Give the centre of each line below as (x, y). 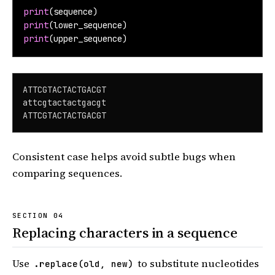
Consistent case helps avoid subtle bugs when (124, 157)
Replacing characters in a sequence (125, 233)
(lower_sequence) (87, 25)
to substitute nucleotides (197, 263)
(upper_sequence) (87, 39)
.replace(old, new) (83, 263)
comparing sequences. (67, 173)
